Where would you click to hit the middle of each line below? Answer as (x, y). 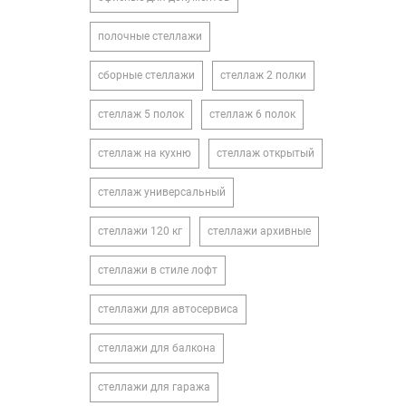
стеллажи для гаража (154, 387)
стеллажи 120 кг (140, 231)
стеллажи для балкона (156, 348)
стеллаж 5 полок (140, 114)
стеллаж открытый (265, 153)
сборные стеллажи (146, 75)
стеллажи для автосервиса (168, 309)
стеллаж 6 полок (252, 114)
